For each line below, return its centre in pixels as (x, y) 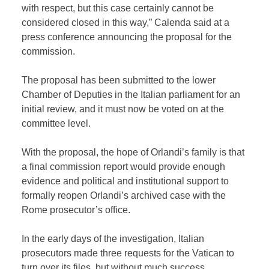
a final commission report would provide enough (124, 166)
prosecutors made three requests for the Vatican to (128, 253)
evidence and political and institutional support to (125, 181)
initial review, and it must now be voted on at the (123, 109)
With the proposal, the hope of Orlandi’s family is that (133, 152)
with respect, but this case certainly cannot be (118, 8)
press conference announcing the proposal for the (127, 37)
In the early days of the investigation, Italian (113, 238)
